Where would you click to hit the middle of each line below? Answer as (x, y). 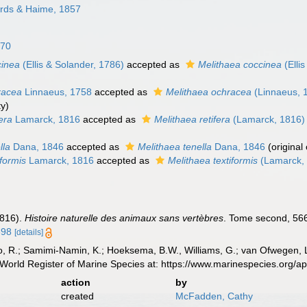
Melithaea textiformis (213, 160)
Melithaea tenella (175, 147)
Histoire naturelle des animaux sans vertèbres (124, 218)
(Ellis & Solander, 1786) (72, 64)
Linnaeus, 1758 (57, 92)
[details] (29, 232)
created (77, 296)
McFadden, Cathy (214, 296)
